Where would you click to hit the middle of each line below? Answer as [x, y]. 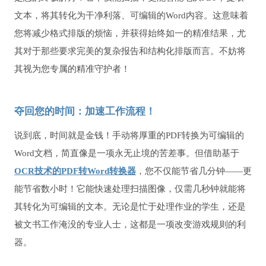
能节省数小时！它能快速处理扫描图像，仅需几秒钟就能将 [130, 189]
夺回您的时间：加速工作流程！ [85, 112]
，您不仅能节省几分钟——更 [194, 171]
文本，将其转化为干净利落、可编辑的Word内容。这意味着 [131, 16]
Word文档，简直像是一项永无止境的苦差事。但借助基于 [127, 153]
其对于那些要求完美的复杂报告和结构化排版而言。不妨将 [130, 51]
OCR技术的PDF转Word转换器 [75, 171]
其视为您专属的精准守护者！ [72, 69]
